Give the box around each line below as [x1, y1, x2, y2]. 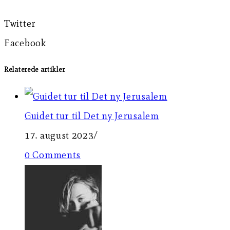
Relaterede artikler [4, 65, 65, 74]
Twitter [4, 17, 36, 29]
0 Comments [25, 148, 81, 161]
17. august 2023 [25, 129, 94, 141]
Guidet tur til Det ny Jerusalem [25, 109, 159, 122]
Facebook [4, 36, 46, 49]
